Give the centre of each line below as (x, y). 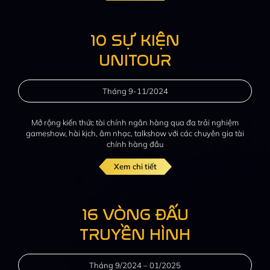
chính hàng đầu (135, 144)
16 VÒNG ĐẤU (135, 215)
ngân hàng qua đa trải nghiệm (184, 122)
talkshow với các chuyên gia (185, 133)
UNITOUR (135, 60)
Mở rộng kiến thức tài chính (80, 122)
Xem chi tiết (135, 166)
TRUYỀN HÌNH (135, 234)
